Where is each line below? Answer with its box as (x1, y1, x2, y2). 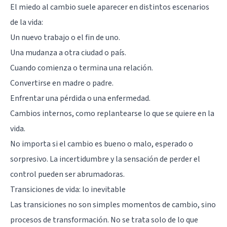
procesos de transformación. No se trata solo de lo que (10, 214, 198, 225)
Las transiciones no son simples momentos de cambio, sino (10, 199, 216, 210)
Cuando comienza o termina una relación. (10, 62, 153, 73)
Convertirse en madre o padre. (10, 77, 113, 89)
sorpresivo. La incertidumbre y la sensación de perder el (10, 153, 200, 165)
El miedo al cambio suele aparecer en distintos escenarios (10, 1, 209, 13)
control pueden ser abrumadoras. (10, 168, 125, 180)
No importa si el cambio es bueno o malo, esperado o (10, 138, 193, 149)
